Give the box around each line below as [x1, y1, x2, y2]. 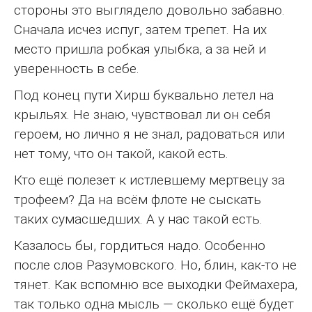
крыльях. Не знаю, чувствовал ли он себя [14, 107, 271, 123]
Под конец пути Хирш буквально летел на [14, 87, 274, 104]
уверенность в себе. [14, 61, 139, 77]
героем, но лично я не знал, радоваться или [14, 126, 285, 143]
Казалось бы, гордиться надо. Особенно [14, 237, 265, 254]
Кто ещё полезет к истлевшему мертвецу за [14, 172, 285, 189]
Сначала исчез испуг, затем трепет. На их [14, 22, 267, 38]
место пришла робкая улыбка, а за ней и [14, 41, 266, 58]
